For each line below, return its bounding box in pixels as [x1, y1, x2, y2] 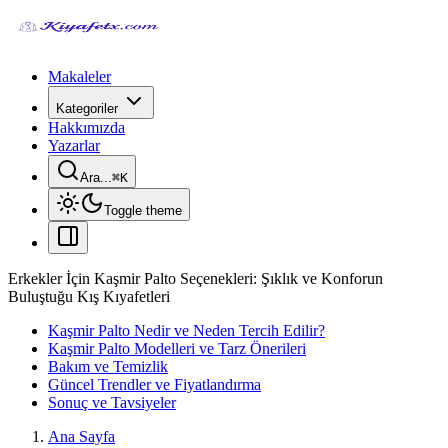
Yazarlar [48, 137, 100, 154]
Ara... [80, 170, 112, 185]
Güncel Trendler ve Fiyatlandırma [48, 376, 261, 393]
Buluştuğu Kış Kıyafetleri [8, 288, 170, 305]
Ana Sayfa [48, 428, 115, 445]
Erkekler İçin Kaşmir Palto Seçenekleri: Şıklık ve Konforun [8, 270, 383, 287]
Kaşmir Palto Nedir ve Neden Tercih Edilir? [48, 322, 325, 339]
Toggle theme [104, 203, 182, 218]
